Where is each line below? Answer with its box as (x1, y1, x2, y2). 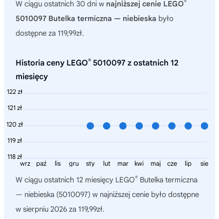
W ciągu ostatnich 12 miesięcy (16, 175, 115, 185)
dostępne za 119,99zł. (16, 28, 84, 38)
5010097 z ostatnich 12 (91, 58, 178, 68)
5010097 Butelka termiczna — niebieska (16, 14, 156, 23)
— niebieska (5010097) (16, 190, 90, 199)
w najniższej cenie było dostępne (90, 190, 199, 199)
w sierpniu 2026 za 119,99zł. (16, 205, 105, 214)
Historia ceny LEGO (16, 58, 88, 68)
